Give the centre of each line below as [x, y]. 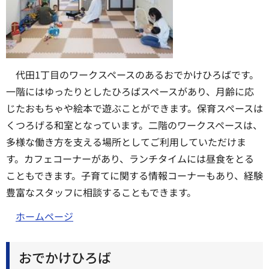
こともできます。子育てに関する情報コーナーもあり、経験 [134, 175]
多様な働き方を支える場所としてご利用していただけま [126, 141]
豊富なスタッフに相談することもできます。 [101, 192]
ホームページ [44, 216]
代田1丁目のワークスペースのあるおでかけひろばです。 [137, 74]
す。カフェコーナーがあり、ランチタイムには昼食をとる [130, 158]
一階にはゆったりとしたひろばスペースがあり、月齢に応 [130, 91]
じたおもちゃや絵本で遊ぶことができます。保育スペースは [134, 108]
